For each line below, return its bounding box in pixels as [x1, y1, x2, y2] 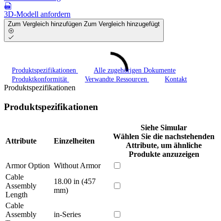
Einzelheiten [54, 136, 95, 145]
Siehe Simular [141, 123, 187, 132]
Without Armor [54, 161, 101, 170]
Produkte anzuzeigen [128, 149, 199, 158]
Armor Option [5, 161, 50, 170]
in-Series [54, 210, 81, 219]
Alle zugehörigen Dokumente [94, 67, 176, 74]
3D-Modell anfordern [4, 9, 71, 18]
